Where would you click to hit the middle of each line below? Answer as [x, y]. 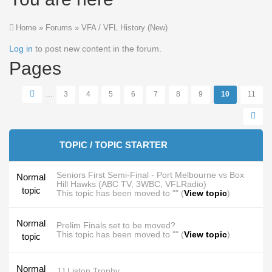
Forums [59, 28]
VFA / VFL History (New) [124, 28]
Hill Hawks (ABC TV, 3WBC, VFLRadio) [131, 184]
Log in [21, 49]
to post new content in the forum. [97, 49]
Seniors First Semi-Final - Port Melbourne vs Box [150, 175]
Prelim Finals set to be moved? [116, 225]
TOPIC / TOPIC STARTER [114, 145]
